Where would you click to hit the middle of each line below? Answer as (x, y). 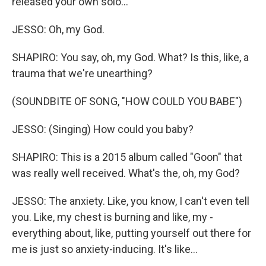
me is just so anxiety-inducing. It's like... (105, 249)
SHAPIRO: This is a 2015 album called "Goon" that (127, 157)
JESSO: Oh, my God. (58, 29)
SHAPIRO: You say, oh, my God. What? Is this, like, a (130, 57)
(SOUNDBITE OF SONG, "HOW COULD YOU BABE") (127, 101)
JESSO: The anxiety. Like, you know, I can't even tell (131, 201)
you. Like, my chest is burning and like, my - (113, 217)
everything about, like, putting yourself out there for (132, 233)
